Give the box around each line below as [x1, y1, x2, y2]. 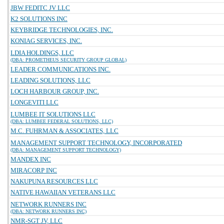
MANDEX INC [10, 155, 51, 163]
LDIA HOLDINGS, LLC [10, 49, 74, 56]
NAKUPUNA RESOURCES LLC [10, 177, 98, 185]
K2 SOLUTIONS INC [10, 15, 67, 22]
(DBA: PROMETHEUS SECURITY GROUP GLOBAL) [10, 57, 126, 62]
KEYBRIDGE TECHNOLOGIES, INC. [10, 26, 113, 33]
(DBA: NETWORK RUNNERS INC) [10, 208, 86, 214]
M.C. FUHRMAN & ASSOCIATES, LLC [10, 127, 118, 134]
